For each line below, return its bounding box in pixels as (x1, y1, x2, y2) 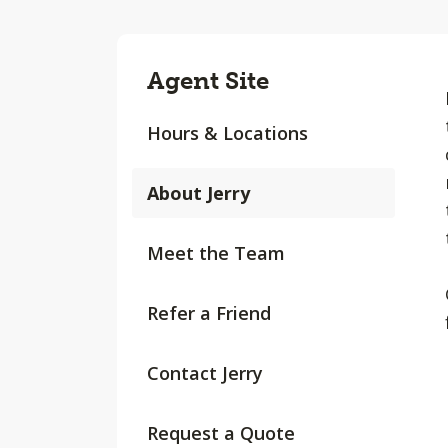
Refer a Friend (147, 301, 271, 325)
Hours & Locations (147, 121, 308, 145)
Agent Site (147, 66, 269, 95)
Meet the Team (147, 241, 285, 265)
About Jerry (147, 181, 250, 205)
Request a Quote (147, 421, 295, 445)
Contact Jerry (147, 361, 263, 385)
